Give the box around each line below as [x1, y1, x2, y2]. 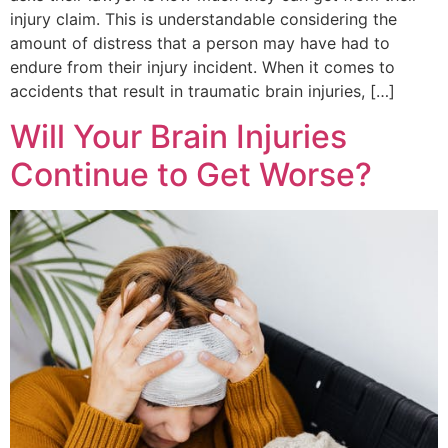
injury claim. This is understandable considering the [10, 9, 397, 30]
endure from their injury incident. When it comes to [10, 57, 395, 78]
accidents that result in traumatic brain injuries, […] [10, 81, 395, 102]
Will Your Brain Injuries [10, 116, 347, 156]
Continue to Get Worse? [10, 154, 372, 194]
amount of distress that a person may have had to [10, 33, 390, 54]
